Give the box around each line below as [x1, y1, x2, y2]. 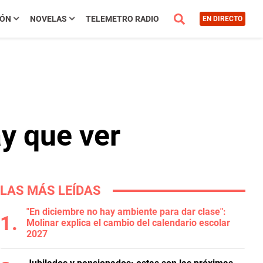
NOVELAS [29, 14, 67, 23]
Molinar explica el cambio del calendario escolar [26, 217, 230, 228]
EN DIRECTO [202, 15, 242, 23]
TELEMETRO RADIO [85, 14, 159, 23]
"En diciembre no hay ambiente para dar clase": [26, 206, 226, 217]
